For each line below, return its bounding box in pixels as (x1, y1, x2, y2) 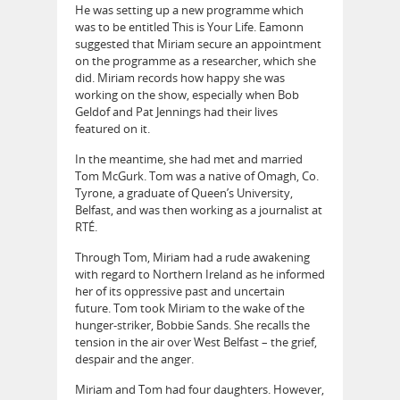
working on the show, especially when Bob (75, 87, 299, 104)
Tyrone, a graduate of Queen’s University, (75, 185, 293, 202)
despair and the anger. (75, 351, 194, 368)
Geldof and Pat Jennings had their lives (75, 104, 278, 121)
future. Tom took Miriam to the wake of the (75, 300, 304, 317)
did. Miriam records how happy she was (75, 70, 285, 87)
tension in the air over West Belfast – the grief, (75, 334, 317, 351)
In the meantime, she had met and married (75, 151, 303, 168)
